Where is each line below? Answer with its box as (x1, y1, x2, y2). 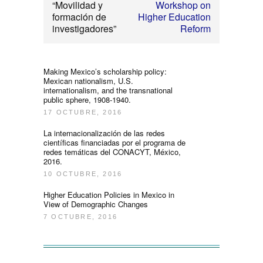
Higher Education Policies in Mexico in (43, 189, 174, 201)
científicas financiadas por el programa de (43, 137, 186, 149)
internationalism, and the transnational (43, 85, 173, 96)
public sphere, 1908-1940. (43, 94, 131, 106)
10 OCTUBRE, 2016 (43, 170, 123, 178)
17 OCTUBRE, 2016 (43, 109, 123, 116)
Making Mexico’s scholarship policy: (43, 66, 167, 77)
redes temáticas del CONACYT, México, (43, 146, 181, 158)
